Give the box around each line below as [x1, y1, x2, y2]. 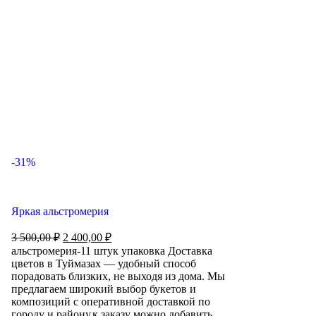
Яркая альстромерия [11, 205, 109, 217]
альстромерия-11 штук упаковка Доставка [11, 245, 213, 257]
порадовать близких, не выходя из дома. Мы [11, 270, 226, 282]
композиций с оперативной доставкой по [11, 296, 211, 308]
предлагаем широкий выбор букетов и [11, 283, 197, 295]
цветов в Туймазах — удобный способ [11, 257, 197, 269]
